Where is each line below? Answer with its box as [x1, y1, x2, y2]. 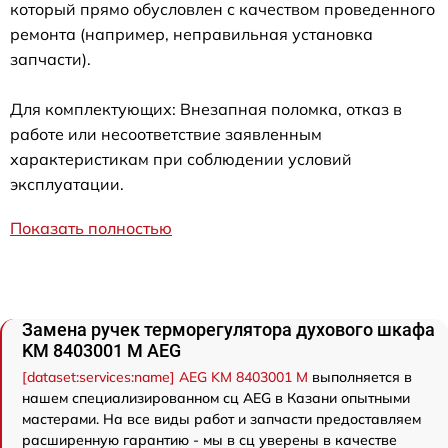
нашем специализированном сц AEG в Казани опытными [22, 388, 410, 407]
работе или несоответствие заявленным [10, 123, 322, 144]
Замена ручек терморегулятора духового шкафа [22, 318, 435, 340]
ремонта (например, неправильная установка [10, 23, 373, 44]
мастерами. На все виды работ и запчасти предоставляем [22, 409, 421, 428]
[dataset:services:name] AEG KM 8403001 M [22, 367, 308, 386]
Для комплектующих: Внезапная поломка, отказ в [10, 98, 402, 119]
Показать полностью [10, 217, 172, 238]
